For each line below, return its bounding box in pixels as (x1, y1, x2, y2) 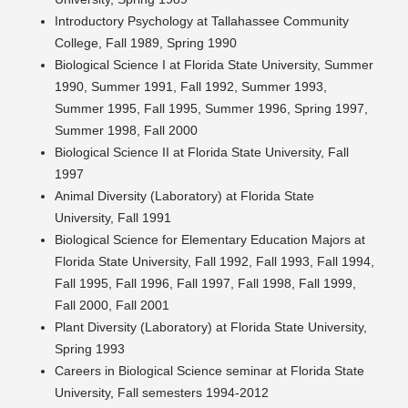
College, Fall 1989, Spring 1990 (55, 36, 237, 51)
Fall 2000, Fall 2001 (55, 298, 169, 313)
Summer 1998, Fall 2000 (55, 123, 198, 138)
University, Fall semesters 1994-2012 (55, 385, 269, 401)
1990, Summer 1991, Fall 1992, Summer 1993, (55, 79, 327, 95)
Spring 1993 (55, 342, 125, 357)
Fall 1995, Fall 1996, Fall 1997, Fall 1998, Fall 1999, (55, 276, 356, 291)
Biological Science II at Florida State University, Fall (55, 145, 349, 160)
